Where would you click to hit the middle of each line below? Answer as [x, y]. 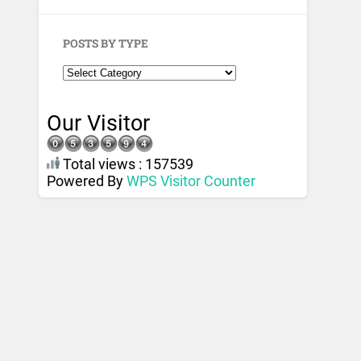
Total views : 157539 [127, 164]
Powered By [87, 181]
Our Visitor [99, 124]
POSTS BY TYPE [106, 44]
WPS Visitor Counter [191, 181]
